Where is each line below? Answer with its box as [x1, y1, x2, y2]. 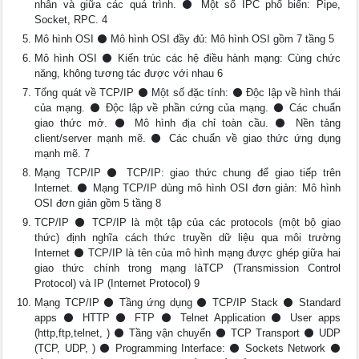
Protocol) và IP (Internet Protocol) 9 [34, 277, 200, 289]
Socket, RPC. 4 [34, 14, 108, 26]
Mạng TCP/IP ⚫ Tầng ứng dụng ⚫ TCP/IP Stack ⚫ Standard [34, 296, 341, 309]
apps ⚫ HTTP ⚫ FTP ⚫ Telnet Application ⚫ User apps [34, 312, 341, 324]
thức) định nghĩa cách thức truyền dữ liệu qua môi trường [34, 232, 341, 244]
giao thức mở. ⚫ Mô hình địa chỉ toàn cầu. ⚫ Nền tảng [34, 117, 341, 129]
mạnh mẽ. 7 [34, 147, 91, 159]
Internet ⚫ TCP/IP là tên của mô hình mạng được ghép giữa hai [34, 247, 341, 259]
